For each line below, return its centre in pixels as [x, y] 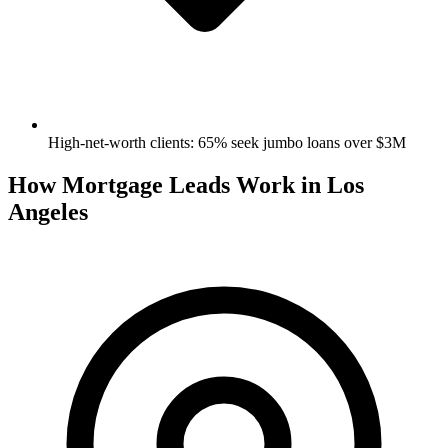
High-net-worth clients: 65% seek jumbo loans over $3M [227, 142]
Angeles [48, 211]
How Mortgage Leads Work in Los [186, 184]
